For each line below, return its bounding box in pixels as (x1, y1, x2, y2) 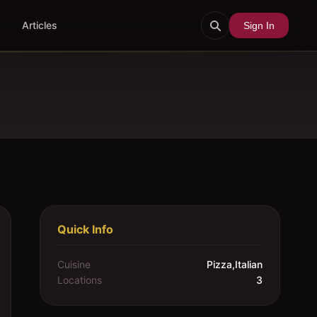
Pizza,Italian (207, 258, 263, 270)
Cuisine (57, 258, 91, 270)
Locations (57, 274, 102, 286)
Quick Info (57, 222, 113, 236)
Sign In (243, 19, 275, 31)
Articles (21, 19, 57, 31)
